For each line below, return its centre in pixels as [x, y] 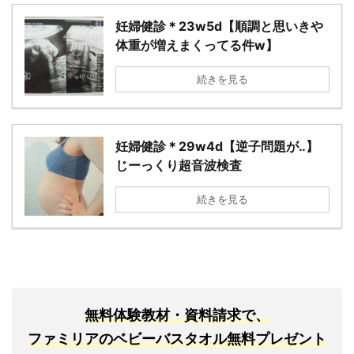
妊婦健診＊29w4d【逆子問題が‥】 [217, 147]
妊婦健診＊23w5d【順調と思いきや [219, 26]
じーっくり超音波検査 [179, 166]
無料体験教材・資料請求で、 [177, 315]
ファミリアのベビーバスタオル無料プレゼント [177, 339]
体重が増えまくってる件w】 [197, 45]
